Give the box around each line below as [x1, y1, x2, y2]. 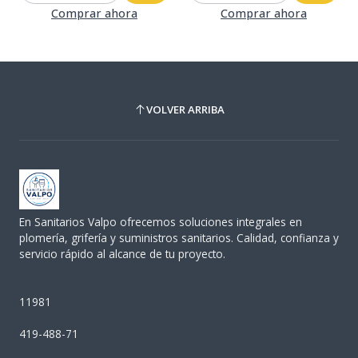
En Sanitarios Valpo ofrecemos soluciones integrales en [19, 213, 302, 229]
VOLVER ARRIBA [145, 102, 225, 117]
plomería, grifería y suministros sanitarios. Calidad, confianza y [19, 229, 339, 245]
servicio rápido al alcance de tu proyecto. [19, 245, 225, 261]
